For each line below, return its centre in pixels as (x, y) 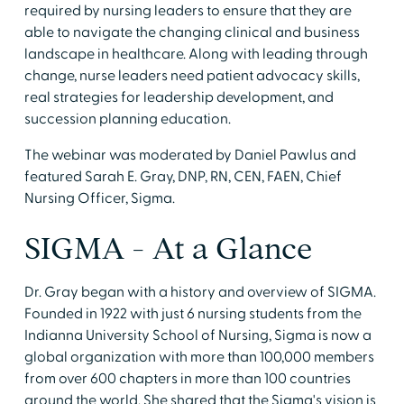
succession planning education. (127, 119)
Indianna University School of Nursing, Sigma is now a (197, 335)
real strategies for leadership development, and (179, 97)
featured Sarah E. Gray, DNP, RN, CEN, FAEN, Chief (183, 176)
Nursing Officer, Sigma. (99, 198)
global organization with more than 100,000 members (199, 357)
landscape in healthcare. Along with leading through (196, 54)
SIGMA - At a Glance (168, 248)
